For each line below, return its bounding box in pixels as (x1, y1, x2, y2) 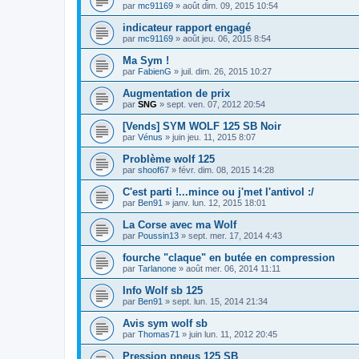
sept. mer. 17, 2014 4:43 (188, 231, 282, 241)
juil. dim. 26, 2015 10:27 (181, 67, 272, 77)
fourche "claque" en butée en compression (123, 252, 335, 264)
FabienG (138, 67, 171, 77)
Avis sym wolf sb (123, 317, 208, 330)
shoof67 (138, 165, 169, 175)
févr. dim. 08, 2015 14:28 (179, 165, 274, 175)
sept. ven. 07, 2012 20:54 (167, 99, 265, 110)
